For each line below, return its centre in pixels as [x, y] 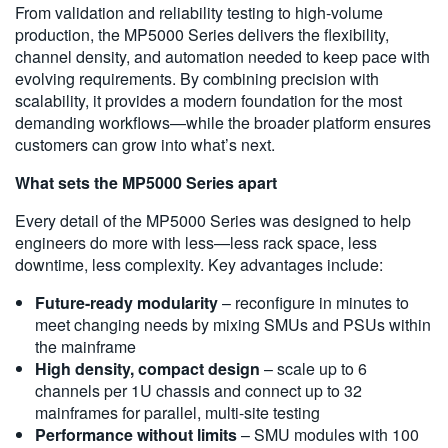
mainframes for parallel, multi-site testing [177, 412]
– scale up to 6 [313, 368]
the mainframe [85, 346]
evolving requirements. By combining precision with [197, 78]
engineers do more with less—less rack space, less [196, 242]
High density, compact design [147, 368]
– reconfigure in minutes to [315, 302]
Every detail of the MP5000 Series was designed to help [213, 220]
